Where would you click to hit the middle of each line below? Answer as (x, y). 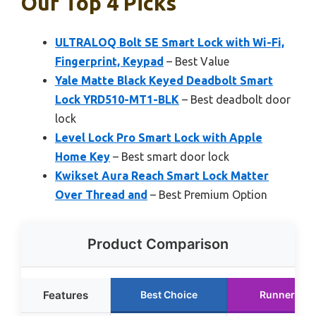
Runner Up (285, 294)
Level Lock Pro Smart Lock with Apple (159, 137)
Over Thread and (101, 194)
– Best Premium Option (207, 194)
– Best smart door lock (170, 156)
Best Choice (169, 294)
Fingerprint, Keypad (109, 61)
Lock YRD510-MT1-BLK (117, 99)
